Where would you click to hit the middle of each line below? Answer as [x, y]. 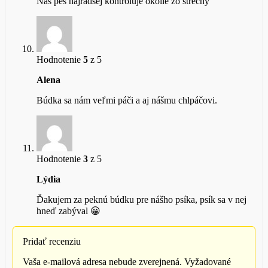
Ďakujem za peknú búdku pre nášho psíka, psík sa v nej [141, 200]
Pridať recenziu [52, 242]
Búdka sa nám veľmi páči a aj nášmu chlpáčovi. [127, 100]
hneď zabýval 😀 [68, 211]
